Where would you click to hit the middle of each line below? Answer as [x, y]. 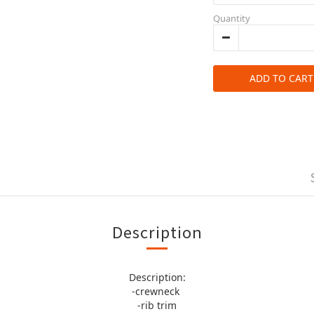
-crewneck [157, 291]
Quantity [231, 18]
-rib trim [157, 305]
